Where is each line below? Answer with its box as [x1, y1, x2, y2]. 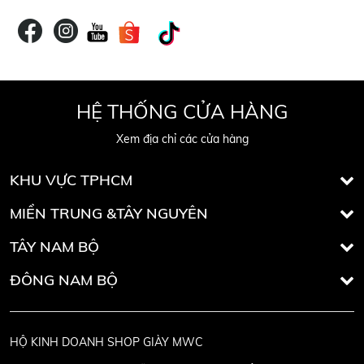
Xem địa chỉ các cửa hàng [115, 131, 249, 146]
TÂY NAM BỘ [10, 236, 99, 256]
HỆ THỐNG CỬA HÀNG [76, 98, 288, 123]
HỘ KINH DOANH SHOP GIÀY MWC [10, 334, 203, 349]
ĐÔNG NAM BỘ [10, 270, 118, 289]
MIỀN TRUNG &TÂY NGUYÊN [10, 203, 208, 223]
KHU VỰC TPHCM [10, 170, 132, 189]
